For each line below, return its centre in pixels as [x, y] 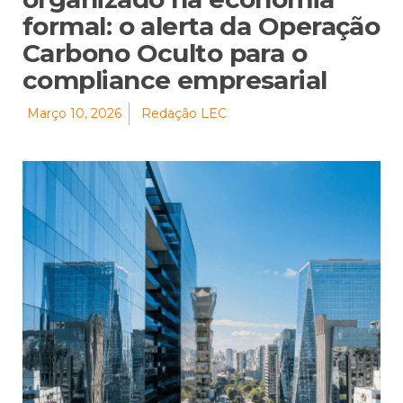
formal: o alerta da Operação [201, 26]
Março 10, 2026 [74, 113]
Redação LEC [184, 113]
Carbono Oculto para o [165, 53]
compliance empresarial [175, 80]
